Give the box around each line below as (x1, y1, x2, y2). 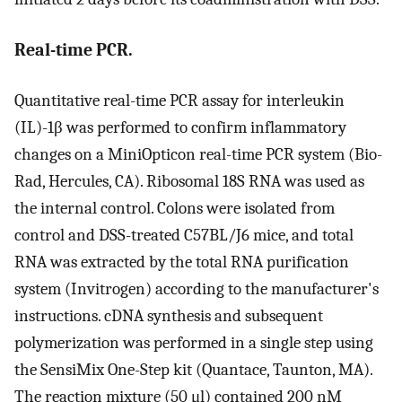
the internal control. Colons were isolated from (14, 198, 335, 219)
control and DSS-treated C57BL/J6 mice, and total (14, 225, 354, 246)
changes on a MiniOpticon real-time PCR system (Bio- (14, 144, 382, 165)
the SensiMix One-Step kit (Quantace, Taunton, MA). (14, 360, 372, 380)
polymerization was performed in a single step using (14, 333, 373, 354)
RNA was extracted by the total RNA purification (14, 252, 349, 273)
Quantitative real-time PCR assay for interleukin (14, 91, 345, 111)
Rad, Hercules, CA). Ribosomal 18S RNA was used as (14, 171, 364, 192)
